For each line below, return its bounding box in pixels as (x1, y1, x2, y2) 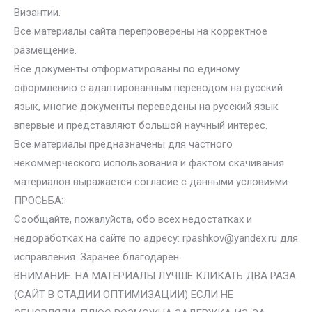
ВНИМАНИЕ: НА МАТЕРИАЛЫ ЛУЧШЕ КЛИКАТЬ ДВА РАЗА (14, 270, 296, 282)
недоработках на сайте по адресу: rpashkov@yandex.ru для (14, 232, 298, 244)
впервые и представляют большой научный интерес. (14, 119, 267, 132)
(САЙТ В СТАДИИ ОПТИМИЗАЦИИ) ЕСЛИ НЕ (14, 288, 233, 301)
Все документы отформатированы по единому (14, 63, 240, 75)
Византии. (14, 6, 61, 19)
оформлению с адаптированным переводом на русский (14, 81, 283, 94)
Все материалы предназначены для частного (14, 138, 233, 150)
